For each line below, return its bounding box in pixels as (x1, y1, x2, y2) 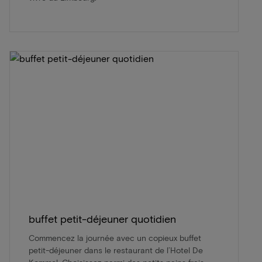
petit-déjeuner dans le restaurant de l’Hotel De (29, 244, 203, 255)
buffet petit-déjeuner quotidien (29, 212, 176, 225)
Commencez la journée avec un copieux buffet (29, 232, 201, 243)
